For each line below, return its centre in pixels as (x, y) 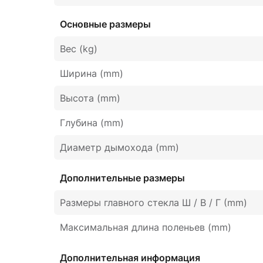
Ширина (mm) (92, 73)
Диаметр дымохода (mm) (119, 147)
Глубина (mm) (92, 123)
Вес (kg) (79, 49)
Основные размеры (105, 24)
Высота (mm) (90, 98)
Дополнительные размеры (122, 178)
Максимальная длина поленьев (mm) (146, 227)
